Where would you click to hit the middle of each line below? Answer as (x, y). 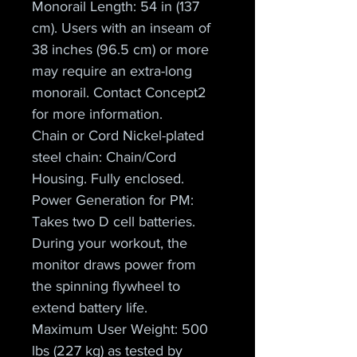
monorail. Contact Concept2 (121, 92)
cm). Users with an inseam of (123, 28)
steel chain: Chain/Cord (106, 157)
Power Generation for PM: (115, 200)
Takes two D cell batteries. (116, 222)
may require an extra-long (114, 71)
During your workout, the (112, 243)
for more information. (97, 114)
